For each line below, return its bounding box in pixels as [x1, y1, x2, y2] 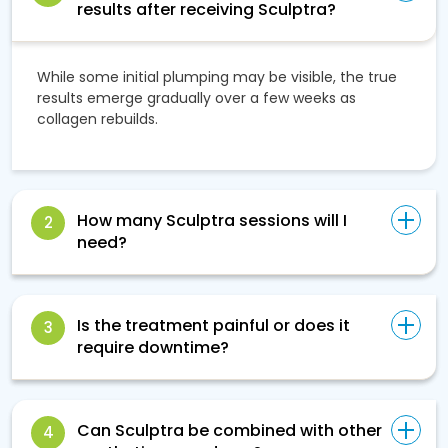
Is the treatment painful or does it [77, 314, 350, 338]
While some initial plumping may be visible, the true [37, 67, 397, 88]
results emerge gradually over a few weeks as [37, 88, 356, 109]
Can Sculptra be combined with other [77, 419, 382, 443]
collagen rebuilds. [37, 109, 158, 130]
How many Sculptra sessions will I [77, 209, 347, 233]
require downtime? [77, 336, 229, 360]
